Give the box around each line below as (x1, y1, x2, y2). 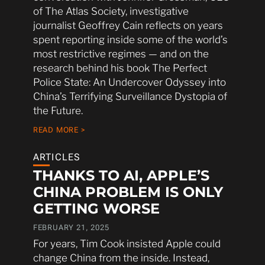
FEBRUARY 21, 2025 (33, 223, 109, 232)
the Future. (33, 104, 83, 117)
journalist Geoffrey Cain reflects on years (33, 19, 223, 31)
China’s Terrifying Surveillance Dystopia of (33, 90, 227, 102)
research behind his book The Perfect (33, 62, 207, 74)
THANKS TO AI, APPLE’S (33, 167, 209, 185)
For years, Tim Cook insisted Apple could (33, 238, 221, 250)
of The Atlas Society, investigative (33, 5, 189, 17)
